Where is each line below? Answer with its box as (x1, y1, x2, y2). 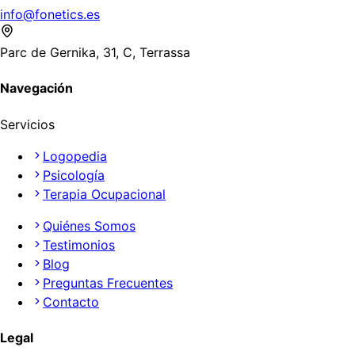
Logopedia (43, 147, 107, 164)
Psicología (43, 166, 105, 183)
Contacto (43, 293, 99, 310)
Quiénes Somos (43, 217, 136, 234)
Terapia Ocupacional (43, 185, 166, 202)
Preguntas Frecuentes (43, 274, 173, 291)
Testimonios (43, 236, 115, 253)
